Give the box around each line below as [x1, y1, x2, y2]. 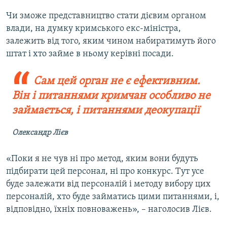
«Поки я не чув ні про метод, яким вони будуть [6, 154, 198, 164]
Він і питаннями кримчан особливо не [12, 90, 210, 102]
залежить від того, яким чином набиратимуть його [6, 36, 216, 47]
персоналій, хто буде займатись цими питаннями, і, [6, 192, 219, 202]
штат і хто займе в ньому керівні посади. [6, 49, 174, 59]
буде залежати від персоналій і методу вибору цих [6, 179, 211, 190]
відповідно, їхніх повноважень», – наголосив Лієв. [6, 205, 212, 215]
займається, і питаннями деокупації [12, 105, 200, 117]
